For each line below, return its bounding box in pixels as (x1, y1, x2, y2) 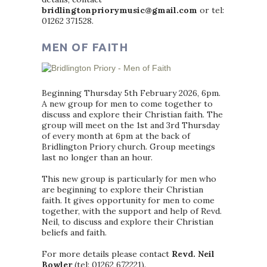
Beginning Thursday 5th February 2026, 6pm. (42, 88, 221, 98)
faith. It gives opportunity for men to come (42, 195, 215, 206)
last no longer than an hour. (42, 152, 153, 163)
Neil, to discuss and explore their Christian (42, 216, 213, 227)
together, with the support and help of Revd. (42, 206, 222, 216)
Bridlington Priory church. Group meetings (42, 141, 215, 152)
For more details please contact (42, 249, 172, 259)
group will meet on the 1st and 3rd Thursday (42, 120, 219, 131)
